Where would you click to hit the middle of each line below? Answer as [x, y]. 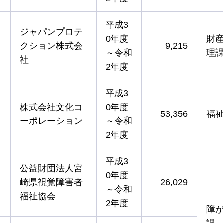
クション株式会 [51, 46]
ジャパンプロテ [51, 32]
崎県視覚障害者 [51, 182]
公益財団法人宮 [51, 168]
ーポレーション [51, 121]
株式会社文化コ [51, 107]
